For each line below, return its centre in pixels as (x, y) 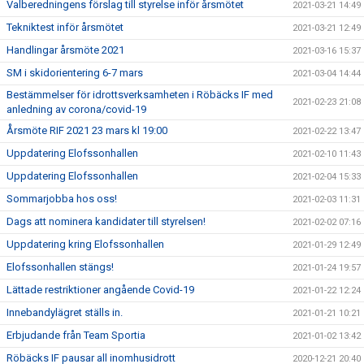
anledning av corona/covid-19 (76, 109)
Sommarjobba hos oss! (62, 199)
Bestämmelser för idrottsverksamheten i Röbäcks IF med (140, 95)
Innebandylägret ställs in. (65, 312)
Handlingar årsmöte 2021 (65, 50)
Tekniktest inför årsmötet (65, 27)
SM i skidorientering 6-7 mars (75, 73)
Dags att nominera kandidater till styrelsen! (106, 221)
